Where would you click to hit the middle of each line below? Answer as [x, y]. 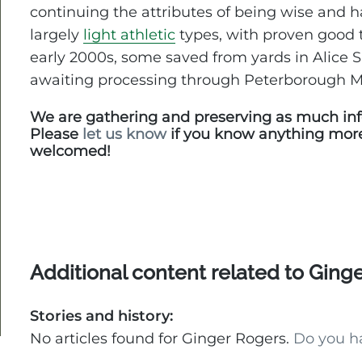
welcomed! [71, 151]
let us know [125, 134]
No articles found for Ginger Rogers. [162, 338]
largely [57, 35]
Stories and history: [102, 316]
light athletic [130, 35]
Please [57, 134]
